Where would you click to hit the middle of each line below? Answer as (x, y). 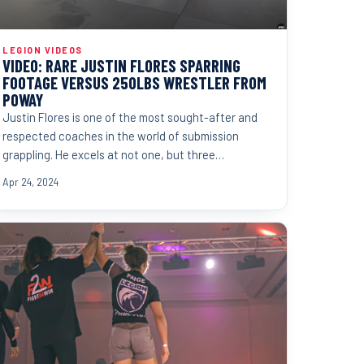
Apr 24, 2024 (30, 182)
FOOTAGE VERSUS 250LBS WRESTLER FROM (134, 83)
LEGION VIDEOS (43, 50)
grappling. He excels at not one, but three (109, 155)
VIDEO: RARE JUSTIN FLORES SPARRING (121, 66)
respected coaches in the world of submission (121, 136)
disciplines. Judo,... (50, 173)
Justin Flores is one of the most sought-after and (130, 117)
